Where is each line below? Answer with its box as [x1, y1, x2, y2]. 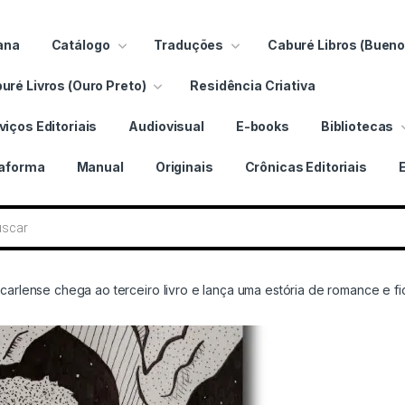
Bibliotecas [320, 118, 394, 134]
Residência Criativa [190, 77, 316, 93]
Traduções [154, 36, 224, 52]
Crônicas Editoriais [244, 158, 367, 174]
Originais [155, 158, 213, 174]
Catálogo [51, 36, 110, 52]
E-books [235, 118, 289, 134]
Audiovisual [128, 118, 204, 134]
